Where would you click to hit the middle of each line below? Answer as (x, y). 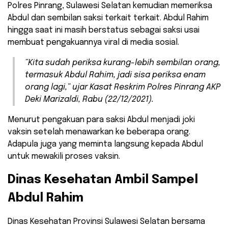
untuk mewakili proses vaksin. (64, 157)
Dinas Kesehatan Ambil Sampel (103, 180)
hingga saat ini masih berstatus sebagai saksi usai (104, 31)
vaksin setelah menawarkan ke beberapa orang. (99, 132)
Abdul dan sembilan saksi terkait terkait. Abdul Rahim (108, 18)
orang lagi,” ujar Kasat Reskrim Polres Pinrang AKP (123, 88)
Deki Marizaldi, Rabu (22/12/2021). (89, 100)
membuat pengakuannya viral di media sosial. (93, 43)
